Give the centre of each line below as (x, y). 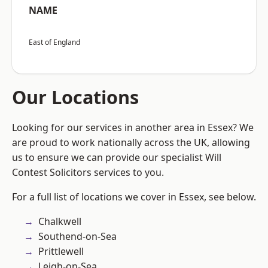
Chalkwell (60, 222)
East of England (54, 42)
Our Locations (75, 97)
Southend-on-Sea (77, 237)
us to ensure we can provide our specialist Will (117, 158)
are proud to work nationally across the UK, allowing (131, 143)
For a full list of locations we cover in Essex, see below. (134, 197)
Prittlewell (61, 252)
